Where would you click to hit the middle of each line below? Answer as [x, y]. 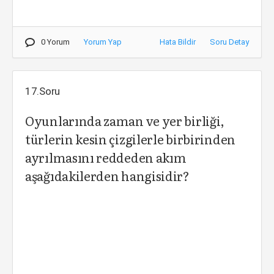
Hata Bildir [178, 42]
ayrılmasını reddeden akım [106, 157]
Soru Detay [229, 42]
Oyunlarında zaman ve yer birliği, [125, 120]
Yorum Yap [103, 42]
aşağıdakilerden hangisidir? [107, 176]
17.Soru [43, 91]
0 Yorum [55, 42]
